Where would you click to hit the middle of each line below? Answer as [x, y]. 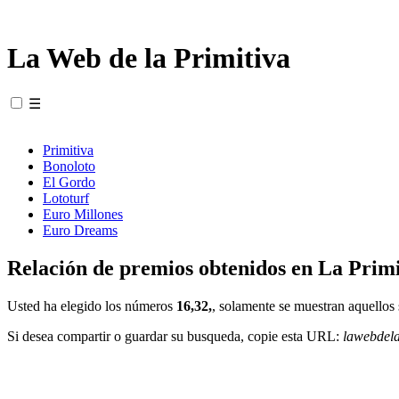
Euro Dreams [80, 230]
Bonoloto [69, 166]
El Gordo [69, 182]
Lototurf [66, 198]
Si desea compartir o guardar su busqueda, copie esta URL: [175, 336]
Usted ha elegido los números [92, 305]
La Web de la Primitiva [149, 58]
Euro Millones [83, 214]
